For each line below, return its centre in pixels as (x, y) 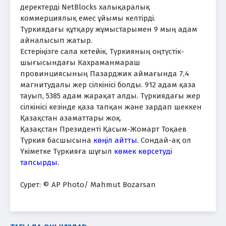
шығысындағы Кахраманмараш (80, 62)
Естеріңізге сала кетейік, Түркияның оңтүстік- (102, 51)
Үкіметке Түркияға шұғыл (67, 151)
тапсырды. (40, 162)
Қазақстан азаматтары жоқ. (71, 118)
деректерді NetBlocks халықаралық (85, 7)
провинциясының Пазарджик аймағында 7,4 (105, 73)
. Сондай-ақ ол (164, 140)
